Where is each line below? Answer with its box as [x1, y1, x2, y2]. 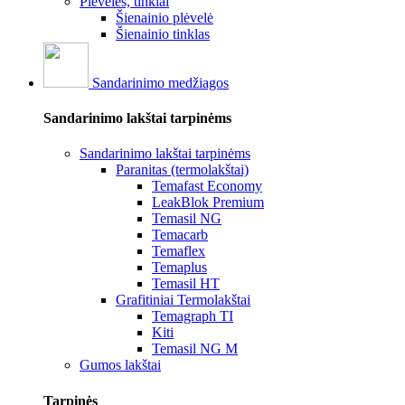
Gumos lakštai [80, 357, 161, 373]
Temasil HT [152, 276, 220, 292]
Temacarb [152, 227, 208, 243]
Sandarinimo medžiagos [92, 74, 229, 90]
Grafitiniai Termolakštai [116, 292, 250, 308]
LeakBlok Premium [152, 194, 264, 211]
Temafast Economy [152, 178, 262, 194]
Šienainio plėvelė [116, 9, 213, 25]
